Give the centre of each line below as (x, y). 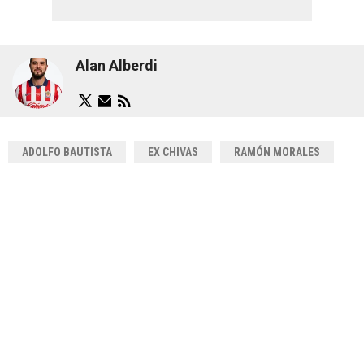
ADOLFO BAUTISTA (67, 152)
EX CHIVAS (173, 152)
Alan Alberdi (117, 66)
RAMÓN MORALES (277, 152)
